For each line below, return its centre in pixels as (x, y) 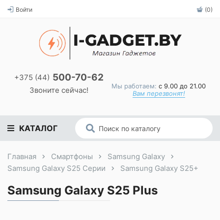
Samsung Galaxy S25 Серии (56, 168)
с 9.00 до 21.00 (181, 86)
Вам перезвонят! (159, 93)
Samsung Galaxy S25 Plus (82, 190)
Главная (22, 156)
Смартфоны (72, 156)
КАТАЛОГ (38, 128)
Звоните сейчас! (59, 90)
